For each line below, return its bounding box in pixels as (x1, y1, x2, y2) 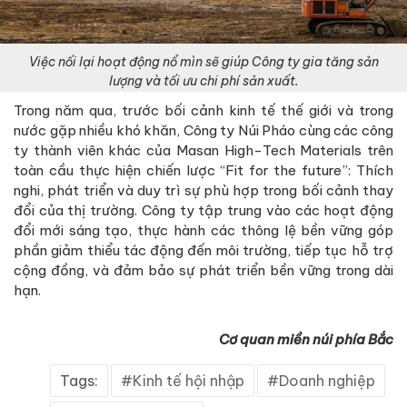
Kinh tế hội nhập (133, 372, 244, 391)
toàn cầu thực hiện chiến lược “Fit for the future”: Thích (14, 162, 393, 180)
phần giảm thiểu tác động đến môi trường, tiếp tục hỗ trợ (14, 242, 393, 260)
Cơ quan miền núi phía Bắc (219, 331, 393, 349)
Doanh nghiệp (279, 372, 375, 391)
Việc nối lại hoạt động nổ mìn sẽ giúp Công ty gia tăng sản (28, 54, 379, 71)
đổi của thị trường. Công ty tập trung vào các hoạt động (14, 202, 393, 220)
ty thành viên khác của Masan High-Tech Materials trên (14, 142, 393, 160)
